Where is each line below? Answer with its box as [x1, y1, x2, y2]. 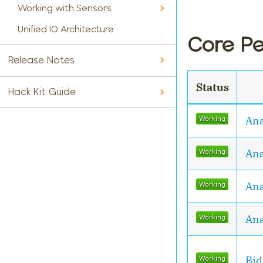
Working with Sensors [18, 2, 112, 14]
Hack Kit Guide [8, 86, 76, 98]
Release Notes [8, 53, 75, 66]
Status [195, 80, 229, 94]
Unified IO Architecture [18, 23, 114, 35]
